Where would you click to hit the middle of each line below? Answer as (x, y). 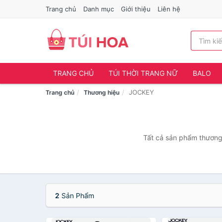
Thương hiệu (102, 92)
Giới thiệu (136, 9)
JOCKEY (141, 92)
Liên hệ (169, 9)
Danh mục (99, 9)
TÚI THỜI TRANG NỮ (143, 73)
